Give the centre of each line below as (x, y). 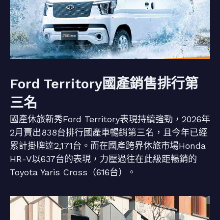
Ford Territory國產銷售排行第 (104, 84)
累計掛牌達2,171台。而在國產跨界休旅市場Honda (108, 146)
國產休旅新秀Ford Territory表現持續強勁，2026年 (110, 119)
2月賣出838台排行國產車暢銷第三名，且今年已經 (109, 132)
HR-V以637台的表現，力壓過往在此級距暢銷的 (103, 159)
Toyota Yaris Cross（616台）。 (73, 172)
